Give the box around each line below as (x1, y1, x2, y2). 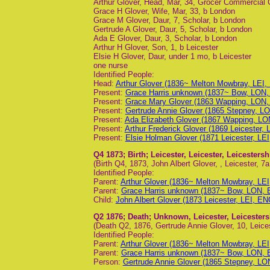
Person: (93, 257, 123, 267)
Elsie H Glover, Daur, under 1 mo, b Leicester (93, 51, 251, 61)
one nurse (93, 60, 128, 70)
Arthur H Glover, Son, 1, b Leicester (93, 42, 218, 52)
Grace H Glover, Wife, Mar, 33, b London (93, 6, 235, 16)
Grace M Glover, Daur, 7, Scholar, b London (93, 15, 245, 25)
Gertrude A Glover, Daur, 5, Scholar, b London (93, 24, 252, 34)
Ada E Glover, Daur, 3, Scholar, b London (93, 33, 237, 43)
